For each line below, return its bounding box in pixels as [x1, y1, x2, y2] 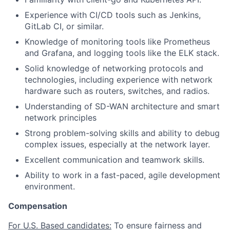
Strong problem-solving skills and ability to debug [25, 128, 220, 138]
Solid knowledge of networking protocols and [25, 63, 203, 73]
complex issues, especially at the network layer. [25, 139, 210, 149]
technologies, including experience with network [25, 74, 213, 85]
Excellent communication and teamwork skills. [25, 155, 204, 165]
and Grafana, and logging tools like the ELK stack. [25, 48, 219, 58]
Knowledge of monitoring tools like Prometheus [25, 36, 210, 47]
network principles [25, 112, 97, 123]
